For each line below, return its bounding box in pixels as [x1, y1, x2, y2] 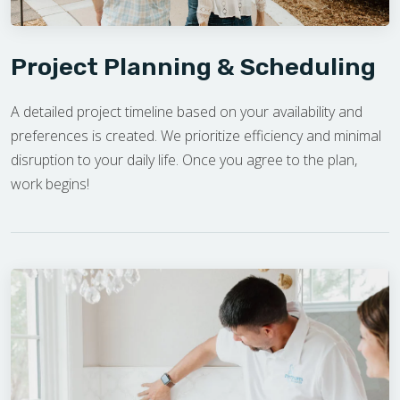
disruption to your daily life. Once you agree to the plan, [11, 150, 357, 171]
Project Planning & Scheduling [11, 53, 376, 82]
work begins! [11, 174, 89, 195]
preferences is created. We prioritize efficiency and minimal [11, 126, 381, 146]
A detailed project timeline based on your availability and [11, 102, 362, 122]
